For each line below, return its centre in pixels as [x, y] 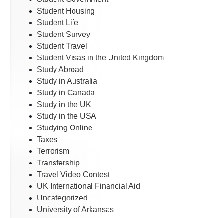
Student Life [58, 23]
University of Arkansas [75, 210]
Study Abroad [60, 70]
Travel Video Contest [73, 175]
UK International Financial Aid [89, 186]
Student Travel [62, 46]
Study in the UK [64, 105]
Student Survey [64, 35]
